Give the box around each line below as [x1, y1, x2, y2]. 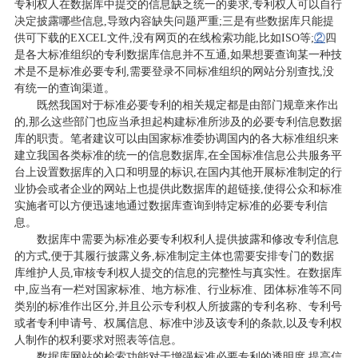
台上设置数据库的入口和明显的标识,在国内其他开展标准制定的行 [14, 165, 342, 178]
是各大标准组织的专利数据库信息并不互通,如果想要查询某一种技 [14, 48, 342, 61]
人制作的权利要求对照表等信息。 [14, 333, 182, 346]
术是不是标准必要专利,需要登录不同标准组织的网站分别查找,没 [14, 65, 334, 78]
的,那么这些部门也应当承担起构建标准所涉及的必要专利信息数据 [14, 115, 342, 128]
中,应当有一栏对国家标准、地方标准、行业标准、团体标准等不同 [14, 283, 342, 296]
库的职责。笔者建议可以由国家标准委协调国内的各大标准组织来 [14, 132, 339, 145]
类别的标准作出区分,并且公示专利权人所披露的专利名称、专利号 [14, 300, 342, 312]
